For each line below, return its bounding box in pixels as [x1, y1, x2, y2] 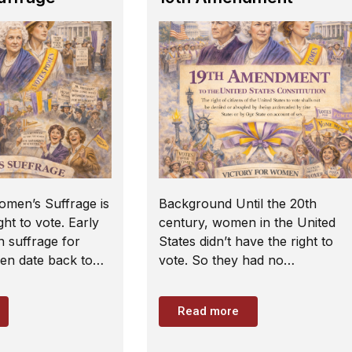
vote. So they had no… [159, 252, 295, 268]
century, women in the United [159, 214, 335, 230]
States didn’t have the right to [159, 233, 333, 249]
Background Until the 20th [159, 196, 317, 211]
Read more [178, 304, 239, 319]
